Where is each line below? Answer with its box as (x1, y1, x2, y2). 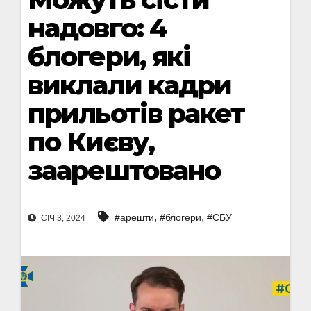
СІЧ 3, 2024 (39, 213, 85, 224)
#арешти (115, 212, 154, 224)
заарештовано (28, 154, 221, 187)
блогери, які (28, 40, 191, 73)
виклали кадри (28, 69, 232, 101)
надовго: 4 (28, 12, 167, 44)
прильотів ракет (28, 97, 245, 130)
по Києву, (28, 126, 154, 158)
